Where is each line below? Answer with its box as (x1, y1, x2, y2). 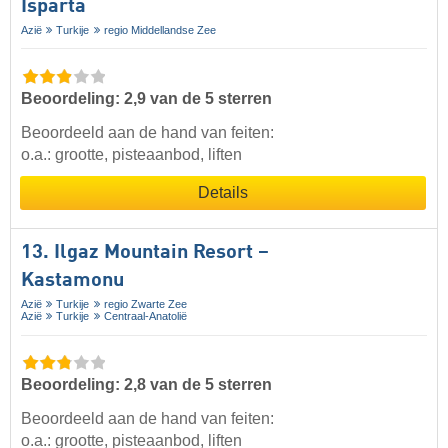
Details (198, 183, 248, 201)
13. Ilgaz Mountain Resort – (21, 242, 269, 263)
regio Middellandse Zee (103, 23, 216, 36)
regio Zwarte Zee (103, 297, 187, 310)
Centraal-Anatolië (103, 309, 187, 322)
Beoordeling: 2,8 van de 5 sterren (21, 375, 272, 393)
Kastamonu (21, 270, 124, 291)
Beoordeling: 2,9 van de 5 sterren (21, 89, 272, 107)
